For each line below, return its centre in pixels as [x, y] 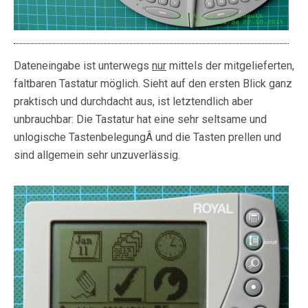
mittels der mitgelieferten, [230, 66]
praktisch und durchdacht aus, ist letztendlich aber [133, 102]
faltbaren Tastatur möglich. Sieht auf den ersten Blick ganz [153, 84]
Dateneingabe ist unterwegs [83, 66]
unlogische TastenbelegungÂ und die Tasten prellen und [147, 137]
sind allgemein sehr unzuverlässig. [97, 155]
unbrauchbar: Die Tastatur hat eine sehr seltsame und [140, 120]
